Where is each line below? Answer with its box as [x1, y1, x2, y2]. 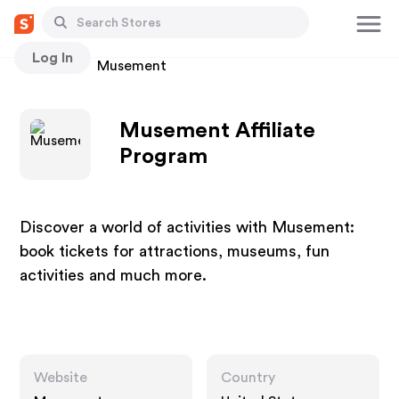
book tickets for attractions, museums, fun [20, 243, 330, 259]
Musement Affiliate [119, 120, 316, 142]
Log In [32, 50, 73, 65]
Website [34, 370, 88, 385]
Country [221, 370, 275, 385]
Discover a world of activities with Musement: [20, 219, 355, 235]
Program [119, 146, 208, 167]
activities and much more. [20, 267, 208, 283]
